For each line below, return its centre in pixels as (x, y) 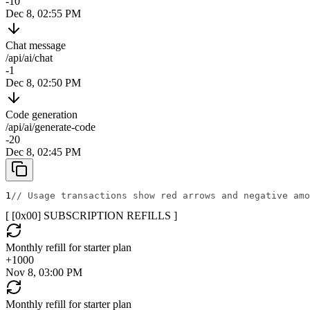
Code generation (42, 115)
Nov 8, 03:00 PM (44, 273)
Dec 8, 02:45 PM (43, 152)
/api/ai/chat (29, 58)
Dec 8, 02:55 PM (43, 14)
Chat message (36, 46)
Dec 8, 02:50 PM (43, 83)
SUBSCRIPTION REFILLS (107, 216)
